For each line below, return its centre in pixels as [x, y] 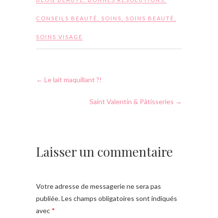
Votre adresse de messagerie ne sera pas [99, 186]
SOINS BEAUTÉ [150, 18]
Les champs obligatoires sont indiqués [118, 198]
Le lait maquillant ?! [72, 79]
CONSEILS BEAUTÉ [67, 18]
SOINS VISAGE [59, 36]
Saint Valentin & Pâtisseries [132, 101]
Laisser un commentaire [104, 151]
